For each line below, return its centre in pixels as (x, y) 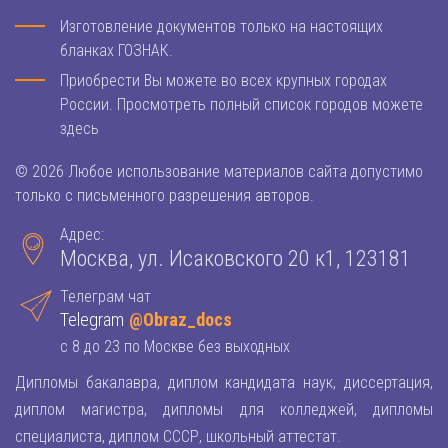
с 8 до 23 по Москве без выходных (175, 347)
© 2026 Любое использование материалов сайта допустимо (219, 172)
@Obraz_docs (180, 320)
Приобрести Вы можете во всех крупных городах (223, 81)
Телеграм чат (105, 297)
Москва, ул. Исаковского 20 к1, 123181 (235, 259)
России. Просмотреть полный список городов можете (241, 105)
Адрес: (82, 235)
